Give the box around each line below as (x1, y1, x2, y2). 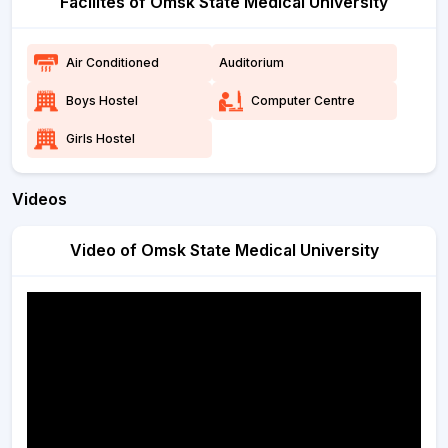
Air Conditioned (66, 55, 159, 70)
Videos (12, 189, 67, 209)
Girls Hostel (66, 131, 135, 146)
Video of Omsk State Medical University (69, 240, 379, 260)
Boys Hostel (66, 93, 138, 108)
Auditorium (219, 55, 285, 70)
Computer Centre (251, 93, 356, 108)
